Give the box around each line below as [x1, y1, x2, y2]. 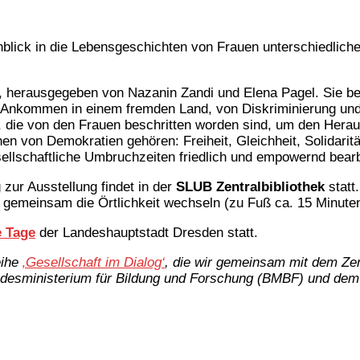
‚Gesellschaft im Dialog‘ [22, 255, 165, 271]
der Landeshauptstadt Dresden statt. [35, 225, 258, 241]
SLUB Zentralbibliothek [176, 179, 325, 195]
